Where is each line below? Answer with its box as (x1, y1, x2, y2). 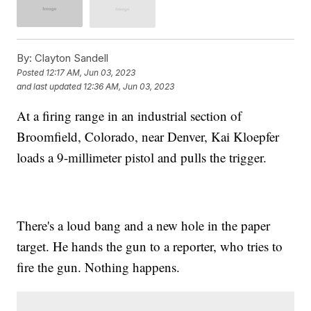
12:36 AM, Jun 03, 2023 (83, 81, 175, 92)
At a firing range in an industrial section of (17, 106, 242, 124)
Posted (17, 67, 47, 78)
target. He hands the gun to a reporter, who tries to (17, 237, 283, 255)
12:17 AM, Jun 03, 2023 (46, 67, 136, 78)
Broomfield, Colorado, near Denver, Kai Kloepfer (17, 127, 280, 145)
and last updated (17, 81, 82, 92)
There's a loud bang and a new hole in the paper (17, 216, 271, 234)
